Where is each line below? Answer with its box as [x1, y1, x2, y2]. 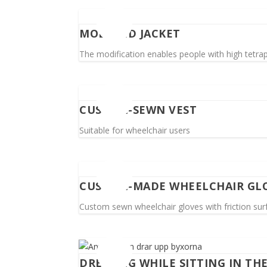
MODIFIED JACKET [79, 26, 181, 41]
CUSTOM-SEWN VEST [79, 102, 197, 117]
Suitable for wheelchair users [79, 124, 190, 136]
